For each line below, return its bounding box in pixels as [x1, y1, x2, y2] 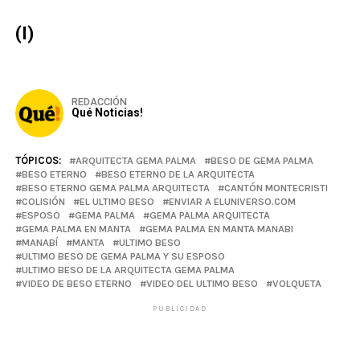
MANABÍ [21, 235, 58, 248]
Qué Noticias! [71, 105, 143, 119]
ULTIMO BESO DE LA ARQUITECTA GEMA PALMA [21, 263, 235, 276]
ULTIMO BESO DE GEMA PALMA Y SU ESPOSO [21, 249, 225, 262]
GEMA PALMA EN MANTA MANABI [145, 222, 293, 235]
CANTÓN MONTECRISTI [223, 181, 328, 194]
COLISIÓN [21, 194, 65, 207]
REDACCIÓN [71, 95, 127, 108]
